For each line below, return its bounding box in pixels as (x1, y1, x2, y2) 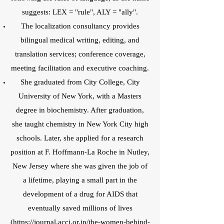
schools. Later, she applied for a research (16, 134, 143, 142)
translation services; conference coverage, (14, 50, 145, 58)
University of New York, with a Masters (18, 92, 141, 100)
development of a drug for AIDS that (22, 190, 137, 198)
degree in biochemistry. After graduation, (16, 106, 144, 114)
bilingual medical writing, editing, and (20, 36, 139, 44)
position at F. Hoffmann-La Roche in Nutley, (10, 148, 149, 156)
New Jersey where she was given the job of (12, 162, 147, 170)
